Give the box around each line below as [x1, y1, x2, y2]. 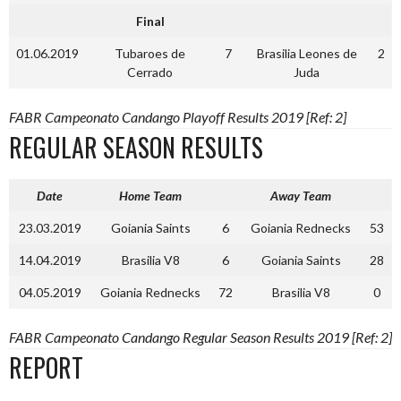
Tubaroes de [115, 45, 185, 61]
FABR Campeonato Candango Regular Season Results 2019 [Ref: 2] [9, 328, 392, 346]
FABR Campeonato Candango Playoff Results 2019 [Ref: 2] [9, 107, 346, 125]
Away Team [270, 187, 331, 203]
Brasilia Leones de [256, 45, 357, 61]
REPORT [9, 348, 83, 386]
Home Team [119, 187, 182, 203]
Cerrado [127, 64, 173, 80]
